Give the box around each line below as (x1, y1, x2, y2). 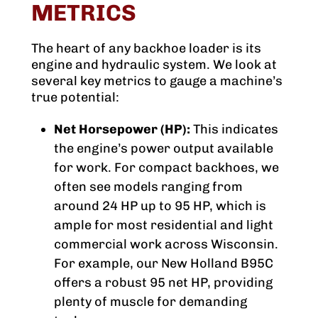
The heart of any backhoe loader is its (31, 40, 261, 57)
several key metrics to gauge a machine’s (31, 73, 283, 89)
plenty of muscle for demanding (54, 294, 247, 310)
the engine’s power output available (54, 141, 273, 157)
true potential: (31, 89, 119, 106)
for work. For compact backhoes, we (54, 160, 279, 176)
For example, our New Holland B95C (54, 256, 273, 272)
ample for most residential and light (54, 217, 273, 234)
